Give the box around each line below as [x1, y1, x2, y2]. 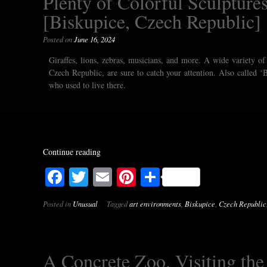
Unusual [73, 198, 98, 209]
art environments [129, 198, 181, 209]
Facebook [64, 163, 138, 190]
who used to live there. [49, 79, 126, 91]
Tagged [107, 198, 129, 209]
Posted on [43, 34, 74, 44]
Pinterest [136, 163, 203, 190]
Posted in [43, 198, 73, 209]
